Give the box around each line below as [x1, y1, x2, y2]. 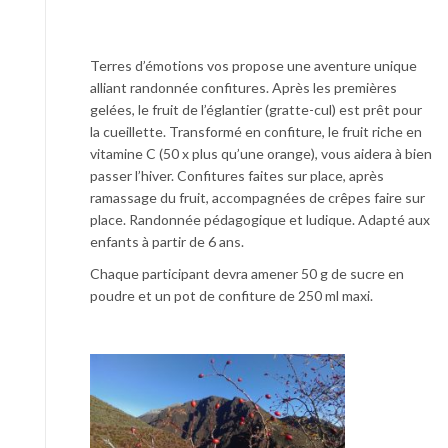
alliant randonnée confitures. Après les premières [90, 79, 397, 97]
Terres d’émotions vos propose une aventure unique [90, 57, 417, 75]
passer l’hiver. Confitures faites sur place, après [90, 167, 384, 185]
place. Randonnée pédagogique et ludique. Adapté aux [90, 211, 430, 229]
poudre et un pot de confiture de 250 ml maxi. [90, 287, 373, 305]
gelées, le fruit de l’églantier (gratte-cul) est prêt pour [90, 101, 422, 119]
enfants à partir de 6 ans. [90, 233, 244, 251]
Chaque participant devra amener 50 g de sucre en [90, 265, 404, 283]
